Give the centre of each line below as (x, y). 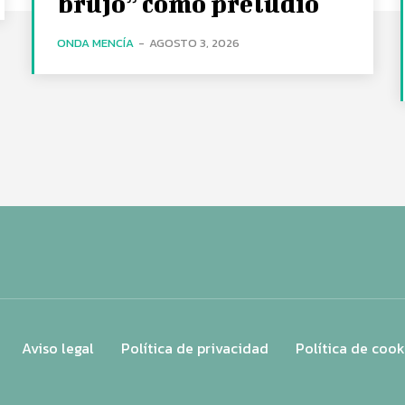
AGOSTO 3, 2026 (195, 42)
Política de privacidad (195, 348)
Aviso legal (58, 348)
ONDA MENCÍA (96, 42)
